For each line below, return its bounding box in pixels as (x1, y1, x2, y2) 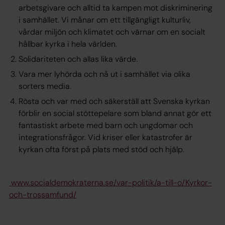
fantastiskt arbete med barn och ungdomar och (19, 120, 193, 131)
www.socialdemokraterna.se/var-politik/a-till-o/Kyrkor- (9, 177, 212, 188)
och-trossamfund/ (9, 189, 76, 200)
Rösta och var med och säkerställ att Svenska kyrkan (19, 95, 210, 106)
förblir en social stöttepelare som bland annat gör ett (19, 107, 212, 119)
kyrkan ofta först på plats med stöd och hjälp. (19, 144, 185, 155)
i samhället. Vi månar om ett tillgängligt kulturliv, (19, 14, 191, 25)
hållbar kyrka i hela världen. (19, 38, 118, 49)
